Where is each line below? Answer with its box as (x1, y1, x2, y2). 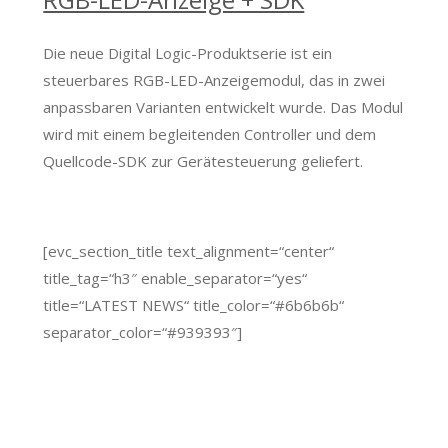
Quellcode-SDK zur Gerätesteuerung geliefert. (43, 151, 364, 172)
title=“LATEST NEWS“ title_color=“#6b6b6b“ (43, 294, 345, 315)
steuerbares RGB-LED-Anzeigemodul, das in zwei (43, 70, 386, 91)
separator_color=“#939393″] (43, 321, 243, 342)
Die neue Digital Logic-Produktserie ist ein (43, 43, 333, 64)
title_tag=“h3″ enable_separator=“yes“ (43, 267, 308, 288)
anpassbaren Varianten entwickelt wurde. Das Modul (43, 97, 404, 118)
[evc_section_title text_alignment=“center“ (43, 240, 335, 261)
